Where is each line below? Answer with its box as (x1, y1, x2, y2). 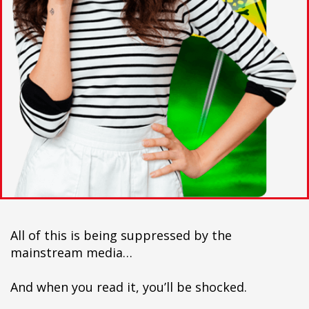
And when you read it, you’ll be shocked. (10, 278, 247, 295)
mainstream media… (10, 243, 132, 261)
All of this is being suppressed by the (10, 226, 232, 243)
